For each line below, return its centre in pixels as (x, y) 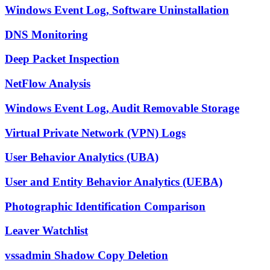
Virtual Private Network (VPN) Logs (95, 133)
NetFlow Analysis (48, 84)
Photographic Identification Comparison (105, 206)
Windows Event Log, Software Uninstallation (117, 10)
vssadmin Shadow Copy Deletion (86, 256)
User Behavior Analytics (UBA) (82, 157)
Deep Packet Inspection (62, 59)
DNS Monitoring (46, 34)
